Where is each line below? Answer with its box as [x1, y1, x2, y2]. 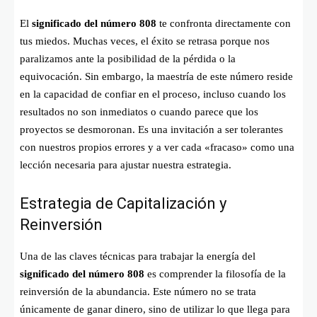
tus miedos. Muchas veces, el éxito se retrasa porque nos [20, 35, 270, 47]
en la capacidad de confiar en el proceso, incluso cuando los [20, 88, 286, 100]
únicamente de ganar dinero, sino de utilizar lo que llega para [20, 303, 290, 315]
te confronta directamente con [156, 17, 291, 29]
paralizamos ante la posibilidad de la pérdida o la [20, 52, 236, 64]
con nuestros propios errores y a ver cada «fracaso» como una [20, 141, 294, 153]
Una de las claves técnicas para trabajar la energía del [20, 250, 255, 262]
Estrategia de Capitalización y [20, 194, 226, 212]
